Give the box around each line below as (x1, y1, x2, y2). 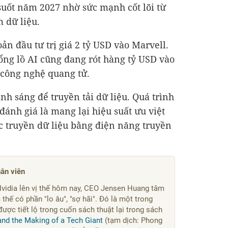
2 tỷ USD (75, 39, 111, 51)
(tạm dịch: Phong (103, 216, 162, 225)
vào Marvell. (111, 39, 168, 51)
